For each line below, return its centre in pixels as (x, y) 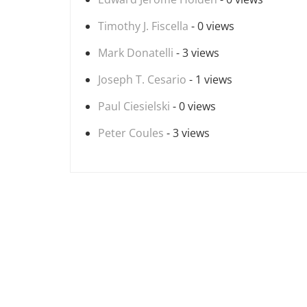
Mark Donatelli (136, 53)
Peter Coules (131, 133)
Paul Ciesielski (134, 106)
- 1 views (209, 79)
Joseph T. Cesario (142, 79)
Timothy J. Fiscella (143, 26)
